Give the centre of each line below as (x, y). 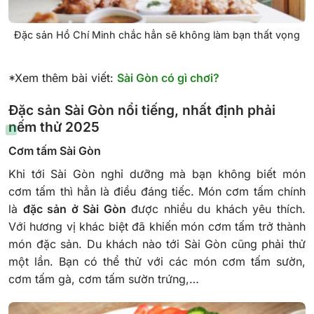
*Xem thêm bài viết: (63, 78)
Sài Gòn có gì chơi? (168, 78)
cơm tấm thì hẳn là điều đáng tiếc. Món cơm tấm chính (157, 191)
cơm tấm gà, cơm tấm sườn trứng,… (105, 279)
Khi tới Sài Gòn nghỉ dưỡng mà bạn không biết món (157, 173)
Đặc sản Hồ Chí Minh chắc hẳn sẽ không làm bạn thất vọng (157, 35)
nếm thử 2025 (54, 127)
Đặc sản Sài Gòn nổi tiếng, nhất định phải (142, 110)
